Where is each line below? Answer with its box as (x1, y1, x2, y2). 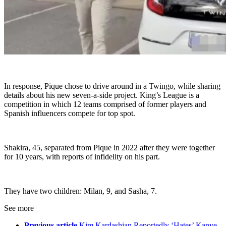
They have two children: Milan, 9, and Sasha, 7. (4, 187, 157, 196)
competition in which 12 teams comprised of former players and (4, 100, 206, 109)
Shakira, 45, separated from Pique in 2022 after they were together (4, 143, 215, 152)
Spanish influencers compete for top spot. (4, 109, 135, 118)
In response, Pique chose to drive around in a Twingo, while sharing (4, 82, 220, 91)
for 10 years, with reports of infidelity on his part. (4, 152, 160, 161)
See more (4, 204, 34, 213)
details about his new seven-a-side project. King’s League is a (4, 91, 199, 100)
